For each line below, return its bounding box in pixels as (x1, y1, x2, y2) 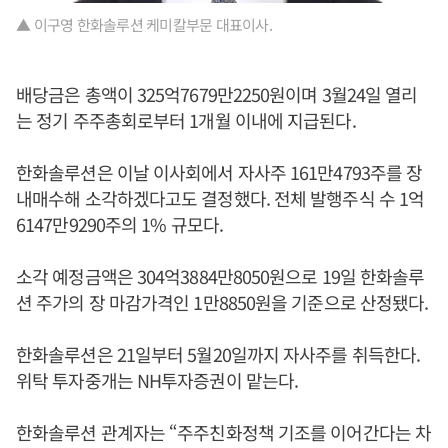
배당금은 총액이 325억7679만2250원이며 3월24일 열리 (16, 81, 418, 108)
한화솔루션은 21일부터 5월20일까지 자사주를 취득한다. (16, 341, 421, 368)
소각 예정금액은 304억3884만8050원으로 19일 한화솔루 (16, 263, 425, 290)
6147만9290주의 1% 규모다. (16, 211, 223, 238)
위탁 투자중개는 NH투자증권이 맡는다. (16, 367, 299, 394)
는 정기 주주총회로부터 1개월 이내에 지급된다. (16, 107, 356, 134)
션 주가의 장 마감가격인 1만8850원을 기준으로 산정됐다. (16, 289, 429, 316)
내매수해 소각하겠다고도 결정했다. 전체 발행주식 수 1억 (16, 185, 425, 212)
